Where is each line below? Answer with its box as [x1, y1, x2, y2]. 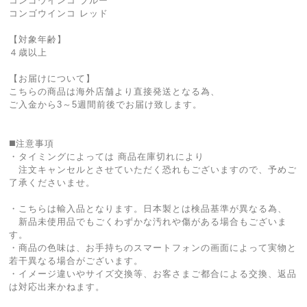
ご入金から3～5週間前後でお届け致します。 [9, 99, 203, 110]
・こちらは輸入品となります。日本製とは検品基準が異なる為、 [9, 204, 288, 214]
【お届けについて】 [9, 73, 96, 84]
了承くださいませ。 [9, 177, 96, 188]
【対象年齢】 [9, 34, 67, 45]
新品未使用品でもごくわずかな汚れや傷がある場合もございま [9, 217, 288, 227]
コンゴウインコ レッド [9, 8, 109, 19]
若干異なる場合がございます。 [9, 256, 144, 266]
